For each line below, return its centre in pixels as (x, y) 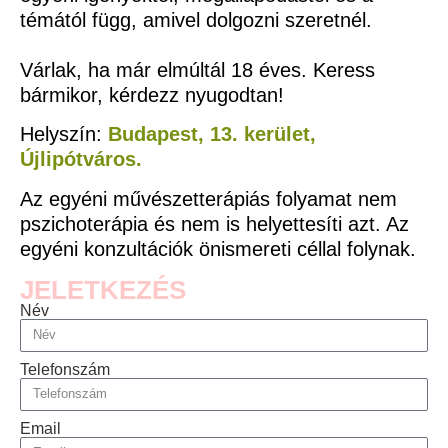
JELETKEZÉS (103, 289)
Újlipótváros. (81, 159)
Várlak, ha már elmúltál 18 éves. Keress (197, 69)
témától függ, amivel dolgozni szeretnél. (199, 19)
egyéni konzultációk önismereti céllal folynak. (218, 248)
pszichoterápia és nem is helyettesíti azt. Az (214, 223)
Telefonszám (65, 369)
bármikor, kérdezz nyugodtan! (152, 94)
